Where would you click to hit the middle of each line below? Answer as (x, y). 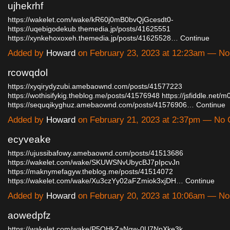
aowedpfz (29, 216)
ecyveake (29, 140)
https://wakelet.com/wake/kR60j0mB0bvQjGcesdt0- (91, 20)
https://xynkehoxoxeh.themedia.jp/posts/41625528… (93, 38)
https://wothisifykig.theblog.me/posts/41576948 (84, 96)
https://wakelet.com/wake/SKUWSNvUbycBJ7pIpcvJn (94, 162)
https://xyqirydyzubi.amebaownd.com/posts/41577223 (95, 87)
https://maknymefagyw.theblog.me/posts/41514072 (90, 172)
